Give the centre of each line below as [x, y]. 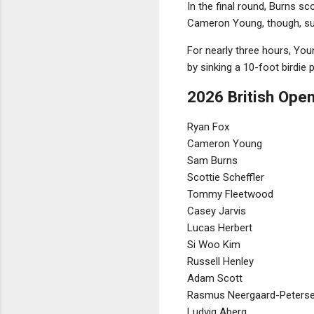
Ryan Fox [208, 127]
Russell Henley [220, 261]
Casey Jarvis [217, 211]
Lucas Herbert [220, 227]
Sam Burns [212, 160]
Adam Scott [215, 278]
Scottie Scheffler [226, 177]
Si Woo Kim [214, 244]
